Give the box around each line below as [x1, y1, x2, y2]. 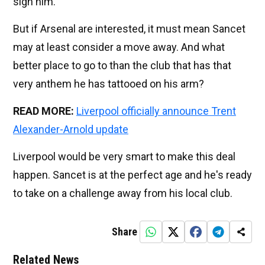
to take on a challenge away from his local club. [13, 187, 232, 200]
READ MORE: [13, 105, 74, 118]
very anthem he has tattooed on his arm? [13, 77, 204, 91]
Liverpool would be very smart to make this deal [13, 150, 235, 163]
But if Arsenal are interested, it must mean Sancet [13, 22, 245, 35]
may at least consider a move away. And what [13, 41, 225, 54]
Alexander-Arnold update [13, 123, 128, 136]
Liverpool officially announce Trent [76, 105, 236, 118]
